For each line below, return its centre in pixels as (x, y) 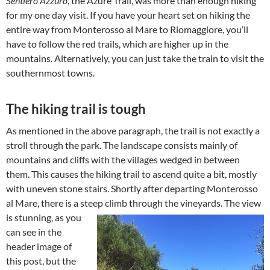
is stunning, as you (44, 217)
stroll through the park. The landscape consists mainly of (122, 145)
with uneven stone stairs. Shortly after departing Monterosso (132, 188)
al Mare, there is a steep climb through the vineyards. (115, 203)
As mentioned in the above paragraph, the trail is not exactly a (133, 130)
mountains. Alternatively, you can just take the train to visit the (135, 58)
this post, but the (41, 261)
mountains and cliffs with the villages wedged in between (123, 159)
